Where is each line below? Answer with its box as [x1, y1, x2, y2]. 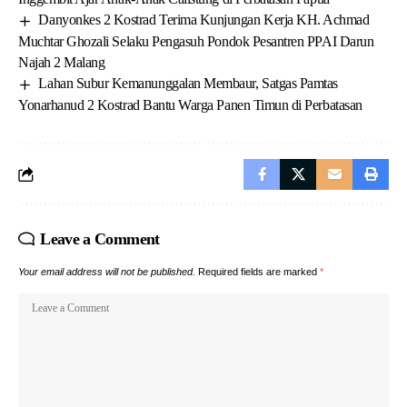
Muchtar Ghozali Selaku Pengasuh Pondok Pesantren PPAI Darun [18, 34, 374, 50]
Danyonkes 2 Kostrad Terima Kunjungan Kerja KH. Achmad [38, 12, 370, 28]
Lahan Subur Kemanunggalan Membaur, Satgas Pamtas [38, 75, 338, 92]
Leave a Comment [40, 230, 160, 249]
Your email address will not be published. [18, 266, 195, 278]
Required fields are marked [198, 266, 320, 278]
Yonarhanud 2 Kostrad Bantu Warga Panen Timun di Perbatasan [18, 97, 362, 114]
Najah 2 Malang [18, 55, 105, 71]
